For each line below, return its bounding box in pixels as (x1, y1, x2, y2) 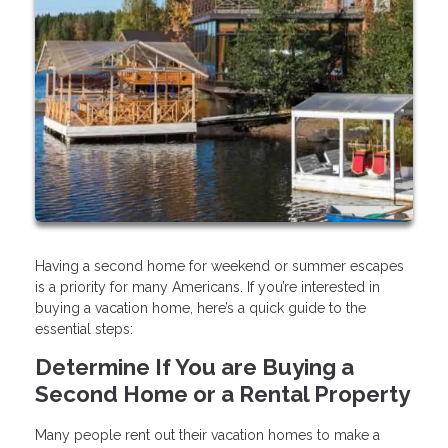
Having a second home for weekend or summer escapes (35, 257, 404, 274)
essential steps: (35, 320, 133, 337)
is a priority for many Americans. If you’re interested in (35, 278, 380, 295)
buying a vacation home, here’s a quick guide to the (35, 299, 366, 316)
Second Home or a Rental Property (35, 380, 410, 407)
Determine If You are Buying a (35, 353, 354, 380)
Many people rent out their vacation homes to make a (35, 426, 380, 443)
